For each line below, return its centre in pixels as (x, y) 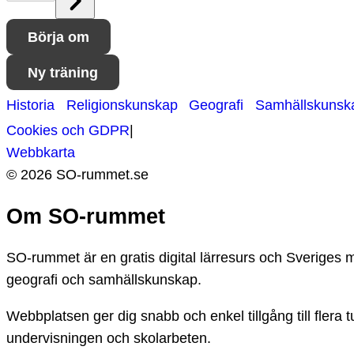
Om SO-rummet (86, 216)
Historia (30, 105)
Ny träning (63, 72)
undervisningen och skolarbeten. (109, 339)
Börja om (58, 37)
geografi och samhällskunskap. (104, 280)
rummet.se (115, 175)
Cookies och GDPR (68, 131)
